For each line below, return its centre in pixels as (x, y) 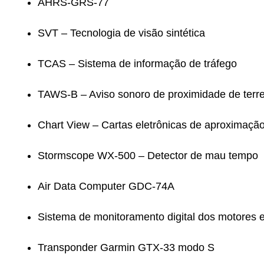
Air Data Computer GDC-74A (106, 186)
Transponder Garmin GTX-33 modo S (126, 247)
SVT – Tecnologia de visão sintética (121, 33)
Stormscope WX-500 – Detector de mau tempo (148, 156)
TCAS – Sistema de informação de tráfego (137, 64)
